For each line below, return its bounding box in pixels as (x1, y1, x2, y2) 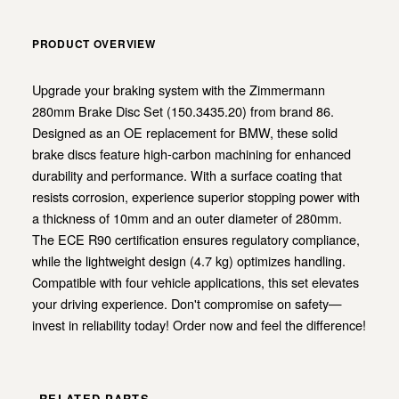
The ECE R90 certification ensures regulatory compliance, (32, 229, 360, 248)
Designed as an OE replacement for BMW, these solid (32, 122, 338, 142)
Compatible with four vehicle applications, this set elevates (32, 272, 359, 291)
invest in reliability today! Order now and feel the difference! (32, 314, 366, 334)
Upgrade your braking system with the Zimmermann (32, 79, 325, 99)
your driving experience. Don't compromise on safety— (32, 293, 342, 313)
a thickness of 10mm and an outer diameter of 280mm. (32, 208, 342, 227)
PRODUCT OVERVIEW (32, 35, 156, 52)
